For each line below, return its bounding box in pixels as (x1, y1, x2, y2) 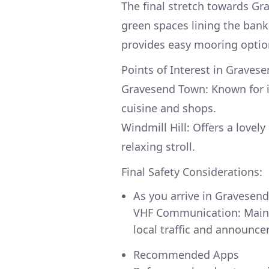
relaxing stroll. (121, 139, 195, 154)
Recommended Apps (133, 247, 239, 262)
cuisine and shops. (121, 100, 216, 115)
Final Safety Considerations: (121, 164, 262, 179)
